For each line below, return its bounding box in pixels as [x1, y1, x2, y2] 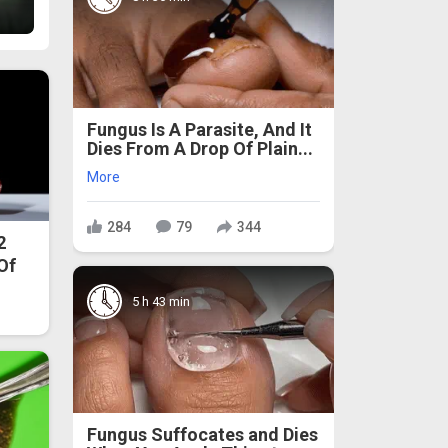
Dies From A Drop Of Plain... [87, 138, 313, 160]
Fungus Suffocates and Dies [87, 424, 318, 446]
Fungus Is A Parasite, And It [87, 119, 312, 141]
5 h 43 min [132, 293, 190, 309]
